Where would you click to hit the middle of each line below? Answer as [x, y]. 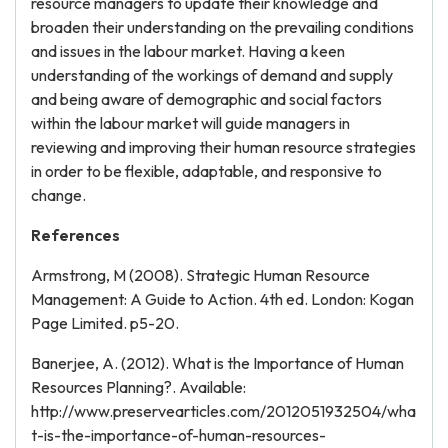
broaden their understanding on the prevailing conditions [222, 27]
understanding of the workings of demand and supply [212, 75]
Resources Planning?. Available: [138, 387]
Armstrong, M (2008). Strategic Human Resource [200, 275]
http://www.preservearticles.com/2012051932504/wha [223, 411]
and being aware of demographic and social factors [206, 99]
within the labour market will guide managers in [190, 123]
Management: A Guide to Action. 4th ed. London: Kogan [222, 299]
